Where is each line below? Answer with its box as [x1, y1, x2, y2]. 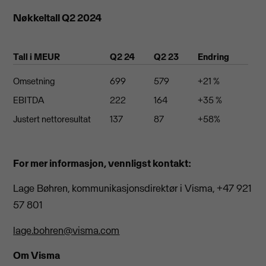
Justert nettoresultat [13, 113, 91, 125]
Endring [198, 50, 230, 62]
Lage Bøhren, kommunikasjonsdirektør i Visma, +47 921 [13, 182, 252, 195]
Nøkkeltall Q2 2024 [13, 11, 102, 24]
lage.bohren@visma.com [13, 223, 120, 237]
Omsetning [13, 75, 55, 87]
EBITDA [13, 94, 45, 106]
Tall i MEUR [13, 50, 61, 62]
